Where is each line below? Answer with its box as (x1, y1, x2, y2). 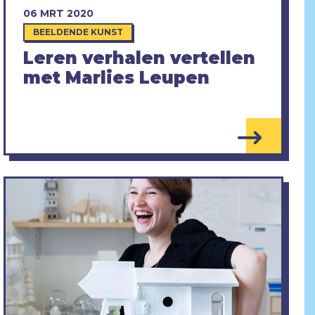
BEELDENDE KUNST (32, 27, 123, 38)
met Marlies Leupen (22, 67, 210, 89)
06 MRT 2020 (22, 7, 94, 20)
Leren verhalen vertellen (22, 48, 255, 69)
